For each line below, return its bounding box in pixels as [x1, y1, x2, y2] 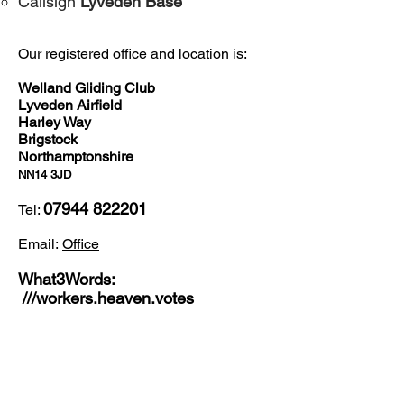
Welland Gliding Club [18, 79, 155, 96]
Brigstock [18, 131, 78, 148]
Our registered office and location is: [18, 45, 247, 62]
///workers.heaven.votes [18, 289, 194, 308]
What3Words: [18, 270, 115, 289]
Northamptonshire [18, 148, 133, 165]
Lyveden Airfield [18, 96, 122, 114]
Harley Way [18, 114, 91, 131]
